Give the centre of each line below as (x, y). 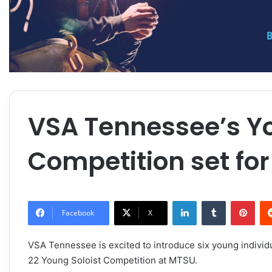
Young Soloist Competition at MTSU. (118, 260)
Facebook (78, 212)
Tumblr (238, 200)
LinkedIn (212, 200)
